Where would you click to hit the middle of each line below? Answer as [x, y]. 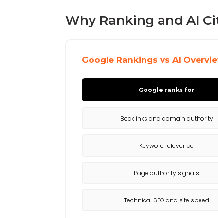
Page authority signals [167, 173]
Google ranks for [166, 90]
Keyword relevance [167, 145]
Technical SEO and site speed [167, 200]
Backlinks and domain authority [166, 118]
